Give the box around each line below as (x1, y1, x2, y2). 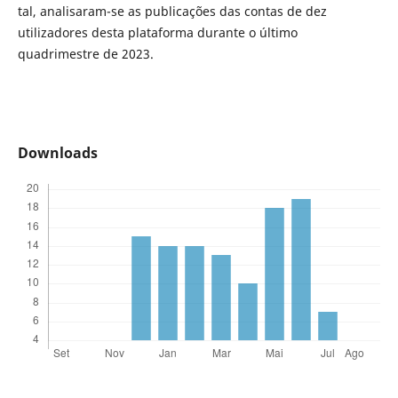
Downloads (17, 142, 98, 163)
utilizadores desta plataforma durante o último (17, 23, 298, 41)
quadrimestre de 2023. (17, 44, 154, 62)
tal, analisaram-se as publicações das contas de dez (17, 2, 327, 20)
